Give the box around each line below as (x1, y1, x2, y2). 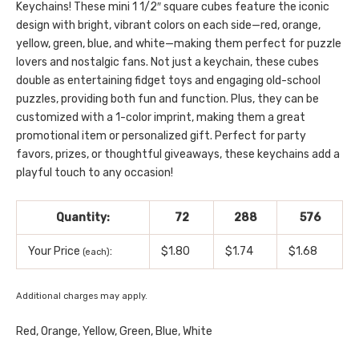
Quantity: (56, 210, 110, 224)
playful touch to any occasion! (16, 166, 173, 180)
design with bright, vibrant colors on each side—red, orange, (16, 18, 321, 33)
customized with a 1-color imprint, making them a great (16, 111, 305, 125)
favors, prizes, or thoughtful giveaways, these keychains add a (16, 147, 340, 162)
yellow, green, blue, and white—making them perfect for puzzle (16, 37, 341, 51)
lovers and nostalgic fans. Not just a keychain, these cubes (16, 55, 319, 70)
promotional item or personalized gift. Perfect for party (16, 129, 306, 143)
